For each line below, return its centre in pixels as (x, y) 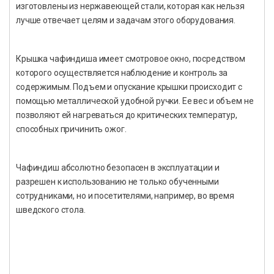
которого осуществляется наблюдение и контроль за (122, 72)
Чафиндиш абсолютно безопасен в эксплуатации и (118, 167)
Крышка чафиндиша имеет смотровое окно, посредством (131, 58)
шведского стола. (51, 209)
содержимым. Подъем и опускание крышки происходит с (129, 87)
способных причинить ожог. (71, 129)
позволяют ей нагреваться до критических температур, (127, 115)
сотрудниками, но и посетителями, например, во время (125, 195)
